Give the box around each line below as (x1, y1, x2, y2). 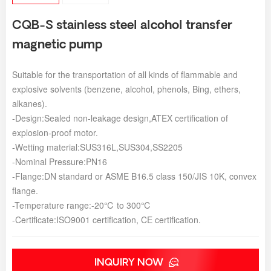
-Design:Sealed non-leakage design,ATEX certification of (12, 111, 228, 124)
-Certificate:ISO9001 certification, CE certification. (12, 213, 201, 226)
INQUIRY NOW (94, 258, 166, 268)
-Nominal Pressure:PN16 (12, 155, 107, 168)
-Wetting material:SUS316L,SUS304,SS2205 (12, 140, 183, 153)
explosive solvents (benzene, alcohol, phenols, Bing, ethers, (12, 82, 241, 95)
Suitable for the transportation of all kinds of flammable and (12, 68, 238, 80)
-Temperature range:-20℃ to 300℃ (12, 198, 151, 211)
